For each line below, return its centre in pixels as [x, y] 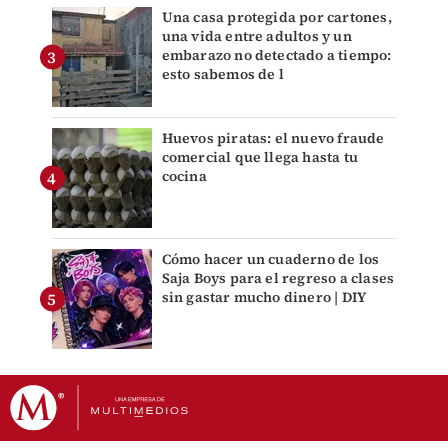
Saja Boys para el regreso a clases [278, 278]
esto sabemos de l [222, 74]
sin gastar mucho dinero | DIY [264, 297]
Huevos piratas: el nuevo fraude [273, 138]
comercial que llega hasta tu [260, 157]
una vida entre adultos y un [256, 36]
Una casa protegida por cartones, [276, 17]
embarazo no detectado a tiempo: [276, 55]
